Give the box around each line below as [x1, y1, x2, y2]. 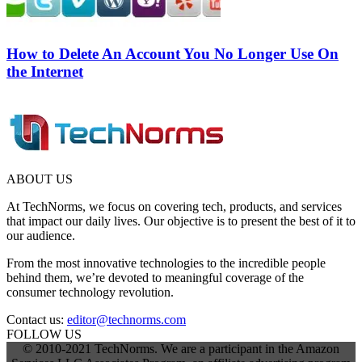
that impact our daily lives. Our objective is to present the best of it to [6, 213, 356, 228]
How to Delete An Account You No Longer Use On [6, 44, 339, 62]
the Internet [6, 62, 83, 80]
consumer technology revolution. [6, 284, 174, 299]
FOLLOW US [6, 326, 82, 341]
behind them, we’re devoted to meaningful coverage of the [6, 270, 304, 284]
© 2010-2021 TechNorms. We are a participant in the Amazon [23, 341, 339, 356]
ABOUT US [6, 171, 73, 186]
